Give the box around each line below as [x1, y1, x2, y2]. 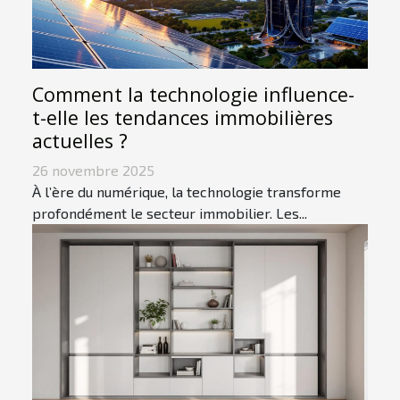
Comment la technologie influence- [32, 81, 354, 108]
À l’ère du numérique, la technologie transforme [32, 183, 341, 201]
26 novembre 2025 [32, 162, 154, 179]
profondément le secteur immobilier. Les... [32, 204, 307, 222]
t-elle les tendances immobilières [32, 104, 333, 131]
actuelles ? [32, 128, 128, 154]
